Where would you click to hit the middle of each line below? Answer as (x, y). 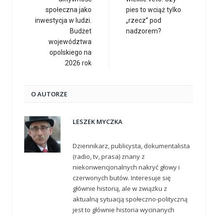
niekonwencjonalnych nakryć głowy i (126, 167)
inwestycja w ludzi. (63, 20)
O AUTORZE (49, 94)
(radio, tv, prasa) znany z (109, 156)
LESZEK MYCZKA (98, 121)
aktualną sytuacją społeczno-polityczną (130, 199)
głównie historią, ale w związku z (120, 188)
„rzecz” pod (144, 20)
